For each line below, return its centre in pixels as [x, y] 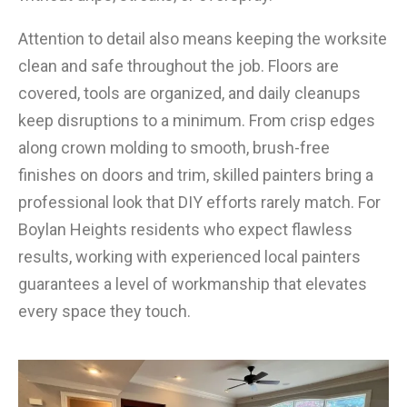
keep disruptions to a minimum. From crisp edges [197, 120]
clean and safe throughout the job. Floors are [179, 65]
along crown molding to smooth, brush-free [174, 147]
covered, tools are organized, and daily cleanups [189, 93]
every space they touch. [104, 311]
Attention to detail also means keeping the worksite [203, 38]
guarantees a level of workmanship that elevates [193, 283]
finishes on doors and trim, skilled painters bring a [196, 174]
